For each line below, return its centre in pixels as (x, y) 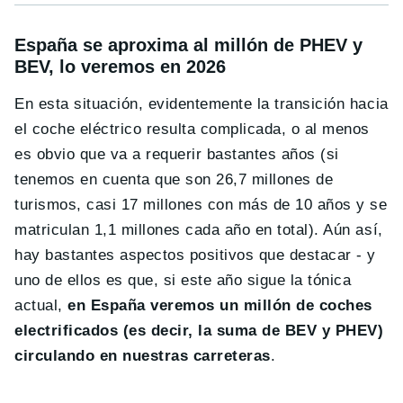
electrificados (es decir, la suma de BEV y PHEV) (199, 331)
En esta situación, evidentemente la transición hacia (201, 104)
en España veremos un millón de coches (220, 306)
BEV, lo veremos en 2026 (120, 67)
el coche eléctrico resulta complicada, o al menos (192, 130)
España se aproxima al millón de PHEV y (188, 45)
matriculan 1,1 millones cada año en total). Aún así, (199, 230)
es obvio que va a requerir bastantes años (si (177, 155)
